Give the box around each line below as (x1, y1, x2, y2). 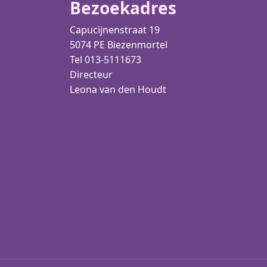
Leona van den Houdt (70, 83, 166, 96)
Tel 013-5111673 (70, 53, 141, 66)
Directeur (70, 68, 113, 81)
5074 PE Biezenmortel (70, 38, 167, 51)
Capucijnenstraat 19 (70, 23, 160, 36)
